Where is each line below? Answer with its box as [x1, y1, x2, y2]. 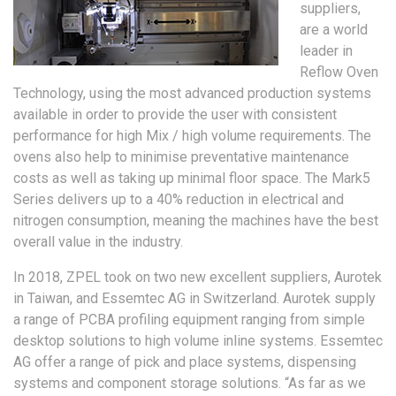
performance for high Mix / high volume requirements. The [13, 126, 371, 144]
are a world [300, 20, 368, 38]
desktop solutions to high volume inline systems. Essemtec [13, 331, 383, 349]
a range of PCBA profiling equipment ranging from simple [13, 310, 365, 328]
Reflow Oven [300, 63, 378, 80]
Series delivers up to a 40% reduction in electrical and [13, 190, 344, 208]
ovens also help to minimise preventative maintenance [13, 148, 349, 165]
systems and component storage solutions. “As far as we [13, 374, 366, 392]
